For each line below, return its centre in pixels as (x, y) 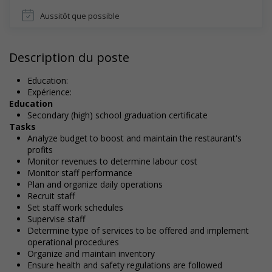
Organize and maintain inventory (91, 253)
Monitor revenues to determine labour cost (112, 161)
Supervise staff (56, 219)
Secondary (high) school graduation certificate (117, 115)
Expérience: (49, 92)
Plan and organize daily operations (95, 184)
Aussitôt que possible (80, 16)
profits (40, 150)
